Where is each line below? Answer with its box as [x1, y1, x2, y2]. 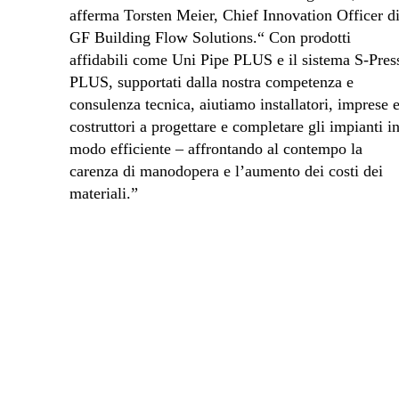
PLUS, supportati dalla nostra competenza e [69, 72, 354, 91]
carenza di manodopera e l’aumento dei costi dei [69, 161, 383, 180]
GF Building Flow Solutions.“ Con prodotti [69, 28, 351, 46]
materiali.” [69, 183, 142, 202]
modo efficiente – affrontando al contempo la [69, 139, 362, 158]
